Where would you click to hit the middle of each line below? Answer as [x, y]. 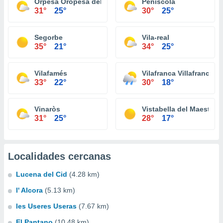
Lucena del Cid [42, 174]
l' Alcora [29, 190]
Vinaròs [47, 109]
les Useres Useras [46, 206]
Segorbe [49, 37]
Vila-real [156, 37]
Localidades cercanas [59, 156]
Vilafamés [51, 73]
